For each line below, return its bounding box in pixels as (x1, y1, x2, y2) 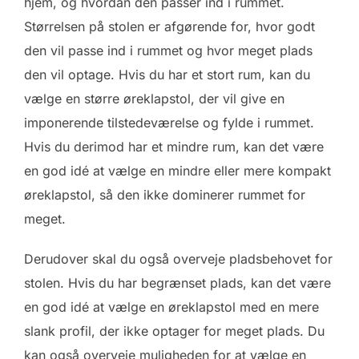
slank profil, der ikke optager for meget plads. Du (24, 322, 325, 339)
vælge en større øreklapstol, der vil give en (24, 90, 284, 107)
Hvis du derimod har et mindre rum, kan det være (24, 138, 324, 155)
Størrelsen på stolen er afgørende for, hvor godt (24, 18, 315, 34)
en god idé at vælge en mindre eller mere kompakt (24, 162, 331, 179)
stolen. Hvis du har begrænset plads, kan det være (24, 274, 331, 291)
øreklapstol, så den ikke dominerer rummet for (24, 186, 305, 203)
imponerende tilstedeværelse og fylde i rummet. (24, 114, 314, 131)
